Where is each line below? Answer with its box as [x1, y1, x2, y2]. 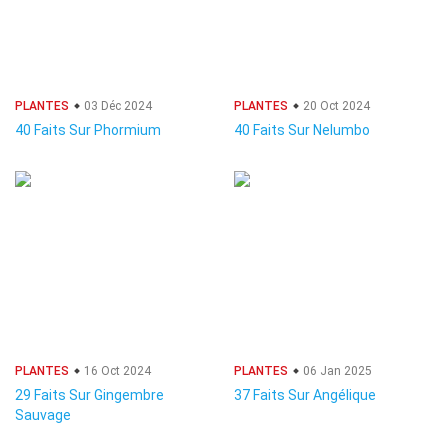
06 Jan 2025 [300, 364, 372, 378]
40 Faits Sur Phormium [15, 122, 161, 138]
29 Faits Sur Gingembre [15, 387, 164, 403]
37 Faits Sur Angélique [234, 387, 376, 403]
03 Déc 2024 [81, 99, 152, 113]
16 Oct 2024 [81, 364, 151, 378]
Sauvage [15, 407, 71, 423]
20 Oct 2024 [300, 99, 370, 113]
